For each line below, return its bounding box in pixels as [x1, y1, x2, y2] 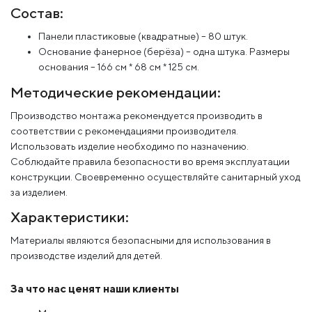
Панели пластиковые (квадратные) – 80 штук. [38, 31, 248, 42]
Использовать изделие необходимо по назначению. [10, 141, 249, 153]
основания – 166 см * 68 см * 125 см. [38, 61, 199, 73]
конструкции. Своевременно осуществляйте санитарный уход [10, 171, 300, 183]
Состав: [10, 4, 63, 22]
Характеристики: [10, 208, 129, 226]
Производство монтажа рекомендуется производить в [10, 110, 263, 122]
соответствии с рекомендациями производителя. [10, 125, 238, 137]
